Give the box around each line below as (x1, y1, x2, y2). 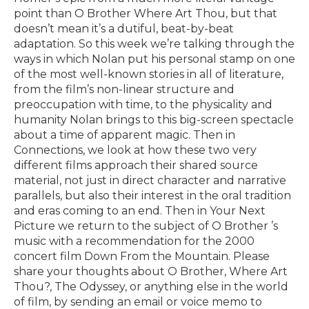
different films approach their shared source (14, 158, 258, 172)
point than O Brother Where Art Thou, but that (14, 6, 277, 20)
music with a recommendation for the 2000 (14, 234, 255, 248)
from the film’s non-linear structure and (14, 82, 235, 96)
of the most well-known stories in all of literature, (14, 67, 283, 81)
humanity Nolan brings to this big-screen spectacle (14, 112, 294, 126)
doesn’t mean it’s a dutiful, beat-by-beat (14, 21, 234, 35)
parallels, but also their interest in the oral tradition (14, 188, 291, 202)
